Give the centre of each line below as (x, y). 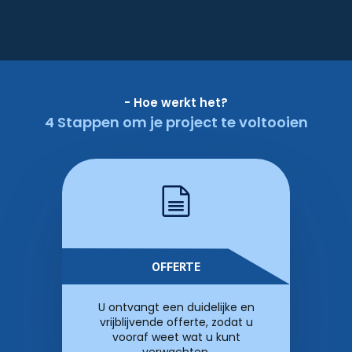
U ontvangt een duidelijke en (176, 307)
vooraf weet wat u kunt (176, 337)
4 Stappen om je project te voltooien (176, 122)
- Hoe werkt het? (176, 103)
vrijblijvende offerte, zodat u (176, 322)
